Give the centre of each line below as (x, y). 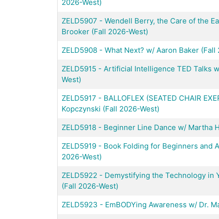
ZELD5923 (80, 204)
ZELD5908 (79, 50)
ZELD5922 (79, 175)
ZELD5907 (79, 21)
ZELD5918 (79, 127)
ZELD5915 (79, 68)
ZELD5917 (79, 98)
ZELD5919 (79, 146)
